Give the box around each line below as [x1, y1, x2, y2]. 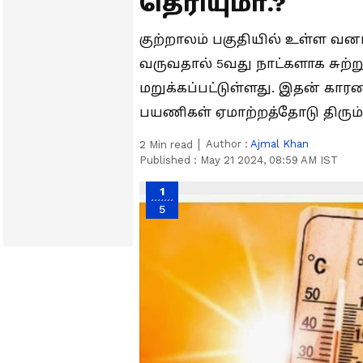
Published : [139, 154, 200, 166]
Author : [206, 138, 250, 150]
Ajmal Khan [250, 138, 309, 150]
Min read [146, 139, 193, 151]
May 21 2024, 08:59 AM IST [200, 154, 338, 166]
